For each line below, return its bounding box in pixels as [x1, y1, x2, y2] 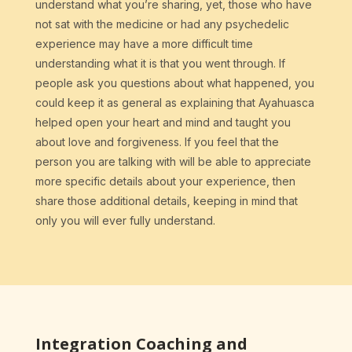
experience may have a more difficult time [35, 37, 253, 51]
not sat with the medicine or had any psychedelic [35, 17, 289, 31]
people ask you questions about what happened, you [35, 76, 314, 90]
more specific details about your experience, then [35, 174, 295, 189]
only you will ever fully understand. [35, 214, 215, 228]
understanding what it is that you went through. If [35, 57, 285, 71]
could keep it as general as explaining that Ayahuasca [35, 96, 314, 110]
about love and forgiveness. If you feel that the [35, 135, 279, 149]
